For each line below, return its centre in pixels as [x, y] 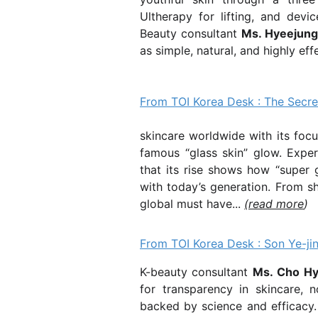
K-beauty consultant [196, 272]
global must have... [192, 204]
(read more [274, 204]
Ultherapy [166, 16]
